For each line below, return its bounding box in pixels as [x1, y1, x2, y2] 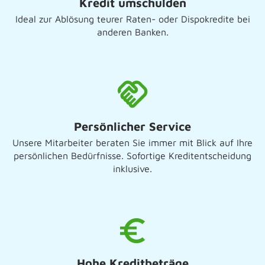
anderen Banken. [96, 27, 169, 37]
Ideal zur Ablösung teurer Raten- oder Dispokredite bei [15, 14, 250, 24]
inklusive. [113, 163, 152, 174]
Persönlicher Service [74, 119, 191, 133]
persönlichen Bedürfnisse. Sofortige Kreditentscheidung [14, 150, 251, 161]
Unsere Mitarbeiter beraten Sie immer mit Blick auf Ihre [12, 137, 253, 148]
